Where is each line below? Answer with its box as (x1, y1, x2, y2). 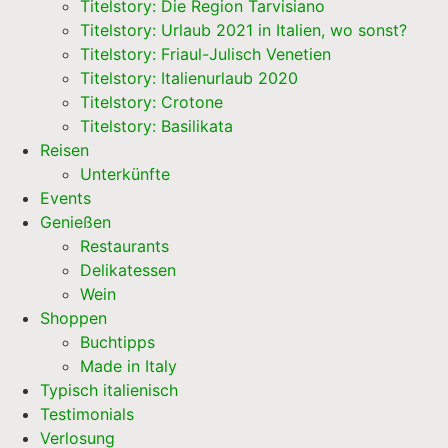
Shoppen (40, 308, 107, 329)
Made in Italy (80, 356, 177, 377)
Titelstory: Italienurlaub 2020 (80, 68, 298, 89)
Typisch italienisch (40, 380, 178, 401)
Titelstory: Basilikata (80, 116, 233, 137)
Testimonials (40, 404, 134, 425)
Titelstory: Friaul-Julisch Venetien (80, 44, 331, 65)
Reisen (40, 140, 89, 161)
